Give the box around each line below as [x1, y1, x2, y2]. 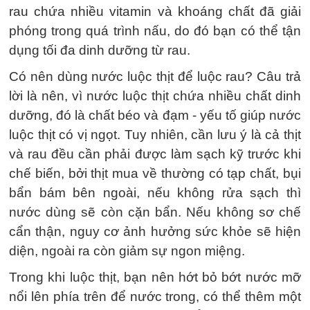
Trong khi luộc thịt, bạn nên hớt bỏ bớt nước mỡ [9, 270, 301, 284]
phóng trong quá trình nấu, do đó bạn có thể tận [9, 24, 301, 38]
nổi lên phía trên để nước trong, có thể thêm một [9, 289, 301, 304]
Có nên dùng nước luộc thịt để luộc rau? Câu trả [9, 69, 301, 84]
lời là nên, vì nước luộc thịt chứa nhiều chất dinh [9, 89, 301, 103]
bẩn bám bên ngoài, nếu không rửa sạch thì [9, 185, 301, 200]
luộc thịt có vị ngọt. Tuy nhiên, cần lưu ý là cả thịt [9, 127, 301, 142]
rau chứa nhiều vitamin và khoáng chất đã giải [9, 4, 301, 19]
